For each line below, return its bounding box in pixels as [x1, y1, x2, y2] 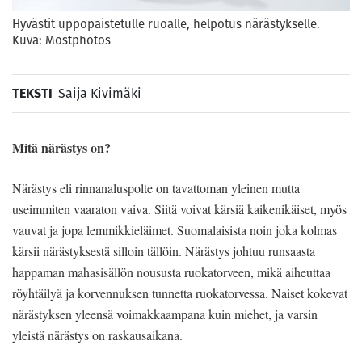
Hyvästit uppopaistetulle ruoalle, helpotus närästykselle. [12, 15, 320, 32]
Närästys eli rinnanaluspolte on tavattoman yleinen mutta [12, 179, 300, 196]
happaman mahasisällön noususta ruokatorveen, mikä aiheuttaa [12, 263, 330, 280]
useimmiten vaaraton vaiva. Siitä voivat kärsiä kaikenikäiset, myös [12, 200, 347, 217]
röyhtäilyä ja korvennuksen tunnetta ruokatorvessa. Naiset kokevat [12, 284, 347, 301]
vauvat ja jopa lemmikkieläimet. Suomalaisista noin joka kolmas [12, 221, 337, 238]
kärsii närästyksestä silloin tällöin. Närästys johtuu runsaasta [12, 242, 315, 259]
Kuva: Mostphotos [12, 31, 111, 48]
